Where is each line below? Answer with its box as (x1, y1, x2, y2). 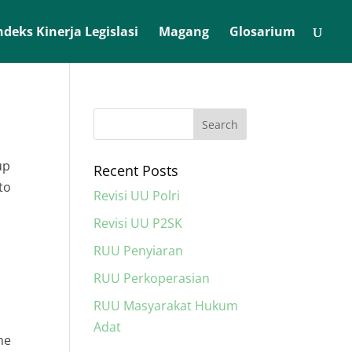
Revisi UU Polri (93, 187, 181, 204)
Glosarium (229, 23, 295, 40)
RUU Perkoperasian (93, 269, 211, 287)
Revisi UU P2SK (93, 214, 183, 232)
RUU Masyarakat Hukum (93, 297, 239, 314)
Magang (159, 23, 209, 40)
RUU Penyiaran (93, 242, 184, 259)
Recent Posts (93, 161, 179, 180)
